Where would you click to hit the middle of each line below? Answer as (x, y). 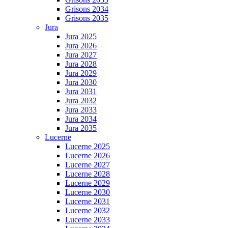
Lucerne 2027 (88, 164)
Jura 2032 (81, 100)
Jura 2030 (81, 82)
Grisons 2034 (87, 9)
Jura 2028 (81, 64)
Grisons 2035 (87, 18)
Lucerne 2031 (88, 201)
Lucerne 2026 (88, 155)
